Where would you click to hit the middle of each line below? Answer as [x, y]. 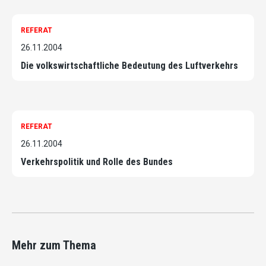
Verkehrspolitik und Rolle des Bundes [97, 162]
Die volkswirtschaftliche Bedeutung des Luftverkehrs [129, 66]
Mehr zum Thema [54, 246]
